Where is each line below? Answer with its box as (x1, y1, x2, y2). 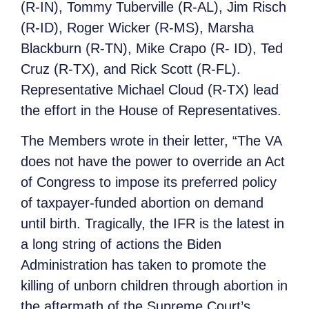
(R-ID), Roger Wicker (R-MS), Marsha (21, 19, 254, 35)
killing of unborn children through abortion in (21, 278, 288, 294)
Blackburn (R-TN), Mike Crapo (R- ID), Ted (21, 40, 283, 56)
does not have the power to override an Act (21, 154, 285, 170)
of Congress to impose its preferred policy (21, 175, 277, 190)
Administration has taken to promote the (21, 257, 266, 273)
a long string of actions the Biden (21, 237, 221, 252)
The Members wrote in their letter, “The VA (21, 133, 281, 149)
